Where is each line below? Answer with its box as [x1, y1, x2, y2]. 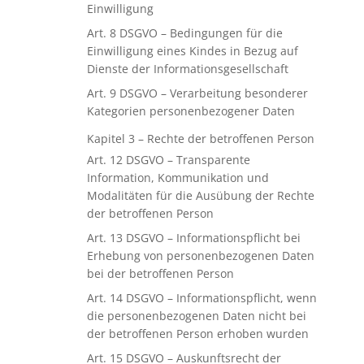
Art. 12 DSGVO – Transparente [86, 152, 250, 167]
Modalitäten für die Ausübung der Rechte [86, 188, 314, 203]
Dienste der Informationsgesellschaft [86, 61, 288, 76]
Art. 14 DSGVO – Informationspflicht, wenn [86, 290, 317, 305]
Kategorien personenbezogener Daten [86, 103, 295, 119]
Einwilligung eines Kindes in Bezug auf [86, 43, 298, 58]
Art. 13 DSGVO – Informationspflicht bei [86, 230, 301, 245]
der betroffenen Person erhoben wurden [86, 326, 309, 341]
